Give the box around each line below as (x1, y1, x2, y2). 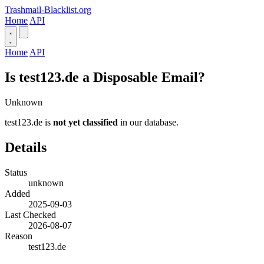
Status (5, 167, 27, 177)
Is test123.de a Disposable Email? (5, 69, 205, 85)
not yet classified (53, 117, 118, 127)
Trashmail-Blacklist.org (5, 5, 91, 15)
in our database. (118, 117, 179, 127)
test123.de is (5, 117, 53, 127)
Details (5, 139, 47, 155)
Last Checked (5, 209, 56, 220)
